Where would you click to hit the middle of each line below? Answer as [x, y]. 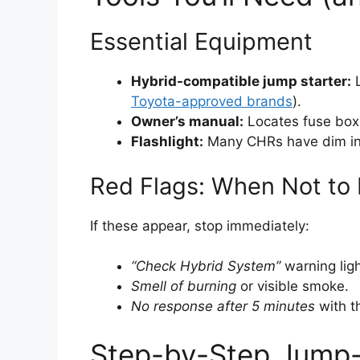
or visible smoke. [292, 286]
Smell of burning [184, 286]
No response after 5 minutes [223, 307]
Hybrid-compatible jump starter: [241, 82]
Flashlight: [167, 142]
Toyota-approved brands [212, 102]
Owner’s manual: [187, 122]
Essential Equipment [201, 42]
